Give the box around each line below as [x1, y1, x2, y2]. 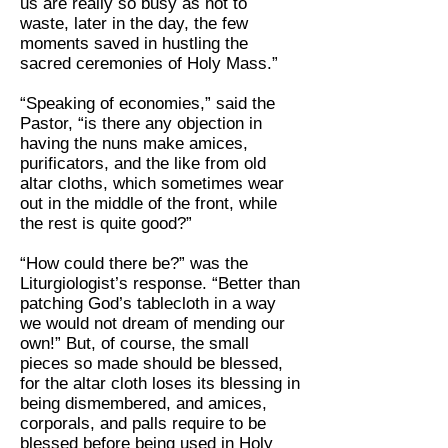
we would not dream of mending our [20, 314, 285, 334]
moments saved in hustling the [20, 34, 248, 54]
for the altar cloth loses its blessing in [20, 374, 300, 394]
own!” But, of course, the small [20, 334, 249, 354]
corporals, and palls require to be [20, 414, 266, 434]
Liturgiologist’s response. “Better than [20, 274, 300, 294]
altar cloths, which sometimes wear [20, 174, 284, 194]
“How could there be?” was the [20, 254, 248, 274]
